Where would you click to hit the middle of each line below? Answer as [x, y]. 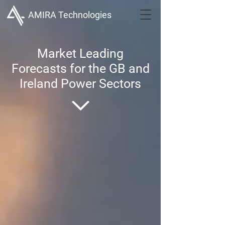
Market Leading [80, 53]
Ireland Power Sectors [80, 84]
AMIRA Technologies [70, 15]
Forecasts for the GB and [80, 69]
